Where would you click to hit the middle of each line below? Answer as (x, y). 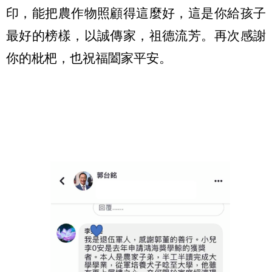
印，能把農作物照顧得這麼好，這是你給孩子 (136, 13)
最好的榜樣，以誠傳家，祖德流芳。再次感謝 (136, 36)
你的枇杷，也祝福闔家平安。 (89, 58)
